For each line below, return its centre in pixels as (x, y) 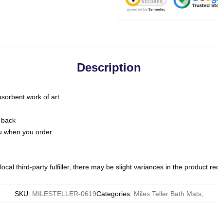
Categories (113, 194)
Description (109, 67)
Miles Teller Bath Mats (168, 194)
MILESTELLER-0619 (64, 194)
